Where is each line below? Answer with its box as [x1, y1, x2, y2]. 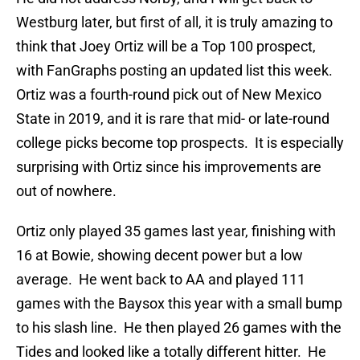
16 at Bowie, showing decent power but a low [16, 247, 303, 264]
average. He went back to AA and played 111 [16, 271, 305, 288]
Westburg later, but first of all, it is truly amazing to [16, 14, 333, 31]
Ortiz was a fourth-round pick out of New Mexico [16, 86, 321, 104]
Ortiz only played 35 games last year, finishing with [16, 223, 336, 240]
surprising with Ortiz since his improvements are [16, 158, 321, 176]
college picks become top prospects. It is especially [16, 134, 344, 152]
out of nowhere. [16, 182, 117, 200]
